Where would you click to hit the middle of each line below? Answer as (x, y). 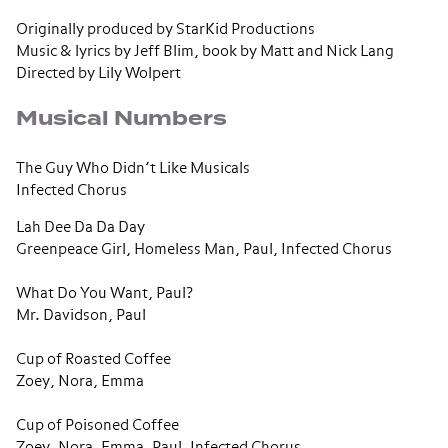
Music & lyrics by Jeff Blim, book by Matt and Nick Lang (205, 51)
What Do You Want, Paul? (104, 293)
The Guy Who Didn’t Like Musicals (133, 168)
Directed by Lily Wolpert (98, 73)
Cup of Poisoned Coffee (97, 425)
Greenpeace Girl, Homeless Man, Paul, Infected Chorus (204, 249)
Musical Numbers (121, 118)
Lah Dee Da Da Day (80, 227)
